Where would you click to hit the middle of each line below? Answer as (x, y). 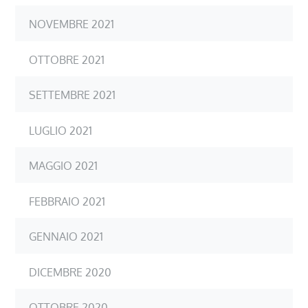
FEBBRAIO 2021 (67, 201)
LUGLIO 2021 (61, 130)
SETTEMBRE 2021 (73, 95)
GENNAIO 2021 (66, 236)
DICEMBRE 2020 (70, 272)
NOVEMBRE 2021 (72, 24)
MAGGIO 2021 (64, 165)
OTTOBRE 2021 (67, 59)
